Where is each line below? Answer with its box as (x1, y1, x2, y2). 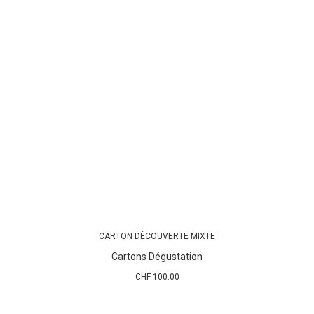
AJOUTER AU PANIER (115, 238, 199, 249)
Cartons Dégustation (111, 251, 203, 262)
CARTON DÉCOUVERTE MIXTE (99, 231, 215, 241)
